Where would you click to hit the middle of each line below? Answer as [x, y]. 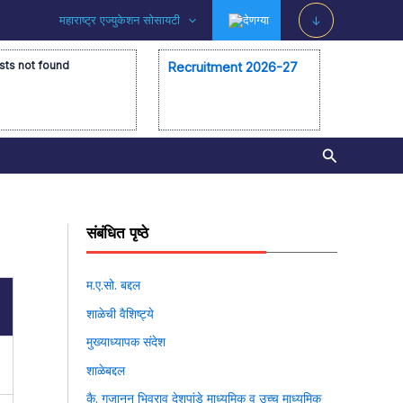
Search [346, 153]
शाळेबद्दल [106, 370]
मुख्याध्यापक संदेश [126, 341]
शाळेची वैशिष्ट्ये [120, 313]
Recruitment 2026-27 [233, 67]
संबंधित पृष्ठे [117, 233]
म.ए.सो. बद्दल [113, 285]
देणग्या [255, 20]
